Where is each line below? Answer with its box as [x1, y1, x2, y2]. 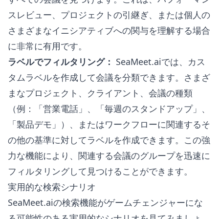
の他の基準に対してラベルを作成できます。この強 [8, 134, 210, 146]
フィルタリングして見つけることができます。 [8, 165, 193, 177]
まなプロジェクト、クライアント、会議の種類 [8, 87, 193, 99]
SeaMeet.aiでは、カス [113, 56, 205, 67]
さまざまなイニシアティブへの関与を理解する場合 [8, 24, 210, 36]
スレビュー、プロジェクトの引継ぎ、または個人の [8, 9, 210, 21]
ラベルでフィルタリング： [8, 56, 113, 67]
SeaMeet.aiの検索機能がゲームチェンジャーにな [8, 197, 203, 208]
